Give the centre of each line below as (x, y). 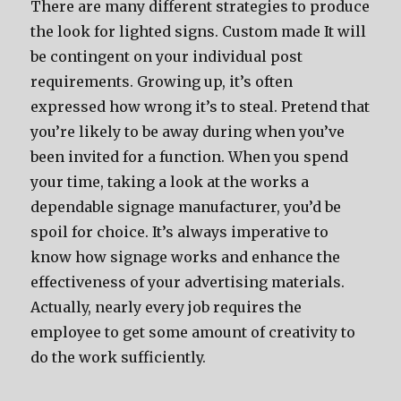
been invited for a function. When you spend (190, 157)
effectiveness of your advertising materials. (188, 282)
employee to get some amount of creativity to (193, 332)
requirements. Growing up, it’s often (162, 81)
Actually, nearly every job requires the (166, 307)
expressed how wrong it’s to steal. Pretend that (200, 107)
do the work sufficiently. (119, 357)
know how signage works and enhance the (186, 257)
